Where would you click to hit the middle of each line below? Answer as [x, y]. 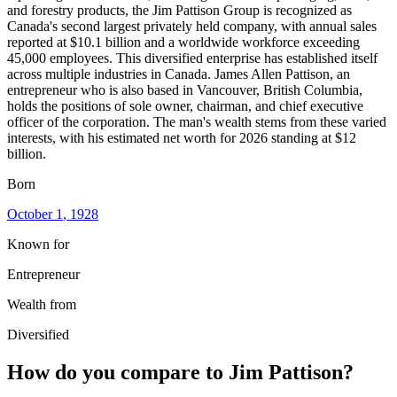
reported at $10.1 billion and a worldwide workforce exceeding [183, 42]
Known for [38, 244]
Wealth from [42, 304]
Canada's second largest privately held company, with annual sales [192, 26]
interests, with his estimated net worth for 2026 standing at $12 [182, 137]
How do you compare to [118, 372]
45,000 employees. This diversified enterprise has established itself [192, 58]
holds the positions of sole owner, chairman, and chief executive [185, 105]
